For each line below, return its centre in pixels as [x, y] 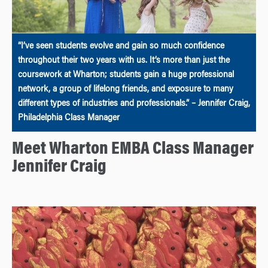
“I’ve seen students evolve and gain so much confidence [121, 46]
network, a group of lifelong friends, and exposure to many [126, 89]
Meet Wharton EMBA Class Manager [133, 149]
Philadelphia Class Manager [69, 118]
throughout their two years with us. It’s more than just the [124, 61]
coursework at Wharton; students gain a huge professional [126, 75]
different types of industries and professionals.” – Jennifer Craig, [134, 104]
